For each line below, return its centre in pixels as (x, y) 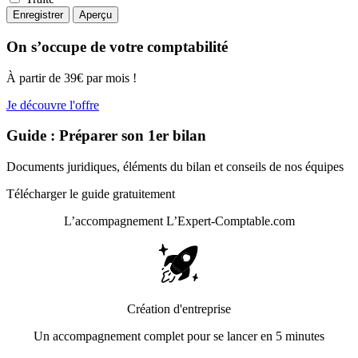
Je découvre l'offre (53, 105)
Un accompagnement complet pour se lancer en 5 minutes (179, 336)
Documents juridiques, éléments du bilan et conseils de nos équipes (175, 167)
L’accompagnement (115, 221)
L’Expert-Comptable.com (230, 221)
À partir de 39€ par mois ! (72, 78)
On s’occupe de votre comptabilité (117, 46)
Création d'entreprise (179, 309)
